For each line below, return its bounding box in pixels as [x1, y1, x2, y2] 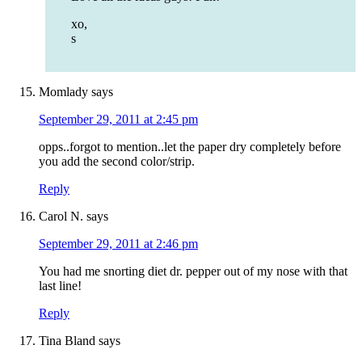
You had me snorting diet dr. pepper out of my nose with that [39, 264, 347, 279]
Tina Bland [39, 334, 95, 348]
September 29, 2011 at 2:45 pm [39, 112, 198, 127]
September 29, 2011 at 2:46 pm [39, 237, 198, 251]
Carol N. [39, 209, 83, 224]
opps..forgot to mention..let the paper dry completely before [39, 140, 341, 154]
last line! [39, 279, 82, 293]
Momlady [39, 85, 88, 99]
